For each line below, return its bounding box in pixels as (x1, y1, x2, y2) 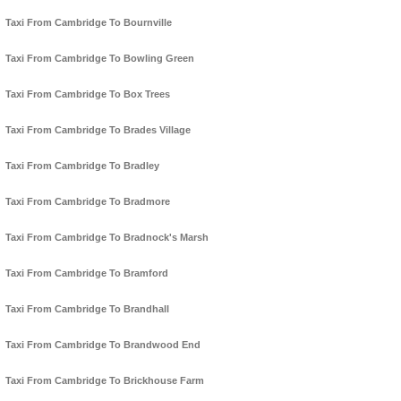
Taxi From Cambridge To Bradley (5, 160, 159, 172)
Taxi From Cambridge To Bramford (5, 268, 168, 279)
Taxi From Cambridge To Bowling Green (5, 53, 194, 64)
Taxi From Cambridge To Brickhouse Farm (5, 375, 204, 387)
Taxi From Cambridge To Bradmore (5, 196, 170, 208)
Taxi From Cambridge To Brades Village (5, 124, 191, 136)
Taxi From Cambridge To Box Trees (5, 89, 170, 100)
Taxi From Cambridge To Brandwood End (5, 339, 200, 351)
